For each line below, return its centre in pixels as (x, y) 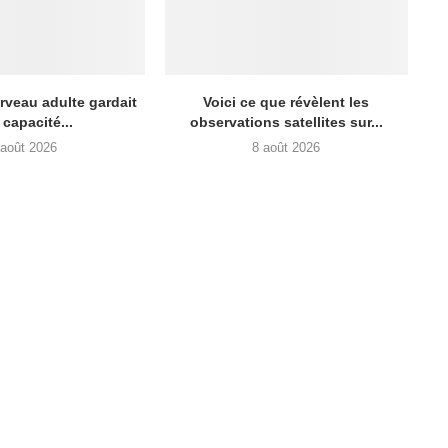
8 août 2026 (286, 147)
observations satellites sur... (286, 121)
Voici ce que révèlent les (286, 101)
